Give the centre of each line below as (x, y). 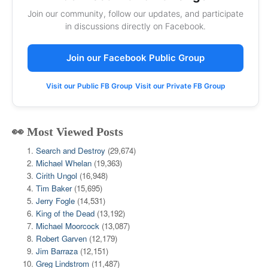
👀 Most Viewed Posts (68, 131)
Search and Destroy (71, 150)
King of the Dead (65, 213)
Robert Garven (61, 238)
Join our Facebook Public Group (135, 57)
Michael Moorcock (68, 226)
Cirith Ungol (57, 175)
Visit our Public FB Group (89, 86)
